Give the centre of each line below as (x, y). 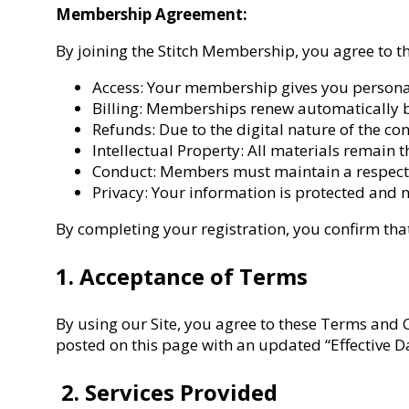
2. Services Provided (167, 392)
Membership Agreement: (152, 14)
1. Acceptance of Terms (182, 276)
